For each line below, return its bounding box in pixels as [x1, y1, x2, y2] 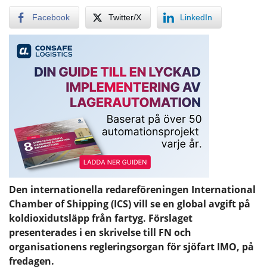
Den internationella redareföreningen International [9, 182, 256, 196]
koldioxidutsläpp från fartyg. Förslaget [9, 211, 193, 225]
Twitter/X [108, 12, 141, 22]
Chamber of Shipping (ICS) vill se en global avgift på [9, 197, 250, 210]
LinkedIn [180, 12, 212, 22]
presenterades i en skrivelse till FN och [9, 225, 191, 239]
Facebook [32, 12, 70, 22]
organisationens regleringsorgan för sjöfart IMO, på [9, 240, 254, 253]
